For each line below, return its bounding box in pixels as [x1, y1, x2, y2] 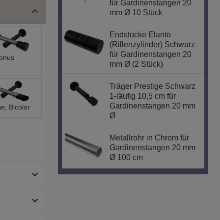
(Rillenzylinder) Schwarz [110, 40, 195, 49]
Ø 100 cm [110, 153, 143, 162]
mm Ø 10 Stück [110, 8, 163, 17]
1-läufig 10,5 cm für [110, 92, 176, 101]
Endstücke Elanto [110, 30, 171, 39]
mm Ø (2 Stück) [110, 60, 164, 69]
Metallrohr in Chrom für [110, 134, 190, 142]
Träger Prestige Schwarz [110, 82, 196, 91]
